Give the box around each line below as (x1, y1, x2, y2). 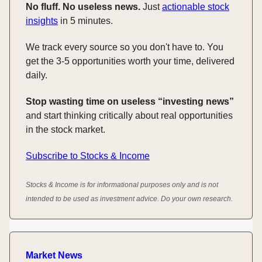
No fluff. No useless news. (26, 1, 140, 12)
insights (26, 15, 58, 26)
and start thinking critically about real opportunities (26, 110, 233, 120)
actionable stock (162, 1, 229, 12)
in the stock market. (26, 124, 105, 135)
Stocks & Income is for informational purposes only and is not (26, 180, 218, 189)
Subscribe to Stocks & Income (26, 150, 150, 161)
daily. (26, 70, 47, 80)
